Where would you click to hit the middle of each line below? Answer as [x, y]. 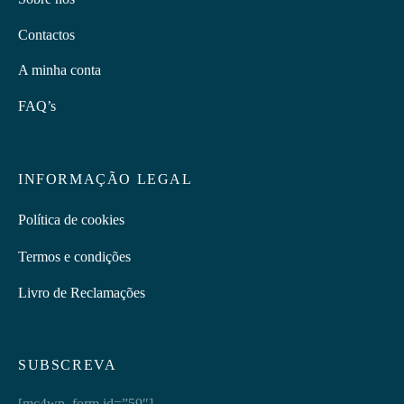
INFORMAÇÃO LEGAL [106, 179]
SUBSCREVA [68, 365]
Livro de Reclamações [82, 292]
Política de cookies [71, 220]
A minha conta [60, 70]
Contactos [46, 34]
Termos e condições [74, 256]
